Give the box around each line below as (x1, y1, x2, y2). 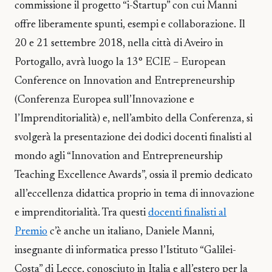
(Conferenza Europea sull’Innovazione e (15, 95, 194, 106)
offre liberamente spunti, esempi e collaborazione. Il (15, 19, 245, 30)
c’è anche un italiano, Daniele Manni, (47, 226, 214, 237)
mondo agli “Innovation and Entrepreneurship (15, 151, 223, 162)
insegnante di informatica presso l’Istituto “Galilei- (15, 245, 236, 256)
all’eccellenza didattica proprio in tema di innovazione (15, 189, 254, 200)
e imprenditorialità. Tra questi (15, 208, 148, 219)
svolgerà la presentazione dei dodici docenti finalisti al (15, 132, 252, 143)
